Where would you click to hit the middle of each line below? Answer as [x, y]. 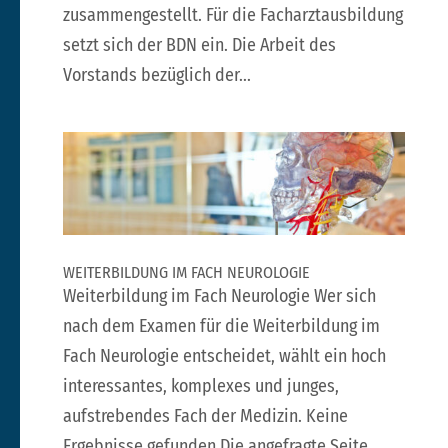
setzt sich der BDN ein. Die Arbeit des [199, 44]
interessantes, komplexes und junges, [200, 385]
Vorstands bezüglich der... [156, 74]
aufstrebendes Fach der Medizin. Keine [205, 415]
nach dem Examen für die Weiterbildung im [221, 325]
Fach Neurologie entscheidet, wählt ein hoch [224, 355]
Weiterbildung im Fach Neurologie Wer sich [219, 295]
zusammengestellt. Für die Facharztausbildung [232, 14]
